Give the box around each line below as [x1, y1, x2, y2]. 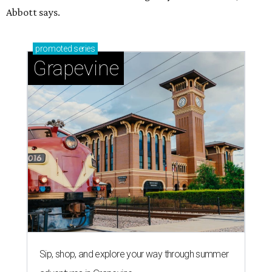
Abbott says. [6, 6, 60, 19]
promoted [35, 44, 72, 54]
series [72, 44, 95, 54]
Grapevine [33, 56, 119, 81]
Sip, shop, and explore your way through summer [39, 248, 229, 260]
